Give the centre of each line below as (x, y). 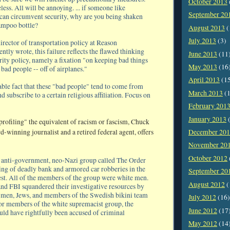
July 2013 (202, 41)
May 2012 (203, 224)
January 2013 (207, 119)
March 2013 (206, 93)
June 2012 (203, 210)
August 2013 (207, 27)
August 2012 (207, 184)
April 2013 (204, 80)
